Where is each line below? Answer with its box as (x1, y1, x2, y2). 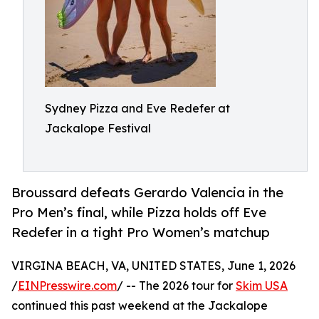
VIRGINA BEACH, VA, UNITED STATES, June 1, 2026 (11, 258, 296, 273)
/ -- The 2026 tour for (117, 278, 236, 293)
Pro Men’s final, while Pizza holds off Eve (11, 204, 266, 221)
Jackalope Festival (45, 121, 151, 135)
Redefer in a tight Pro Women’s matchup (11, 224, 270, 241)
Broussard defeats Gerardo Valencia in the (11, 184, 283, 201)
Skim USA (236, 278, 288, 293)
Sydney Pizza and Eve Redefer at (45, 101, 230, 115)
